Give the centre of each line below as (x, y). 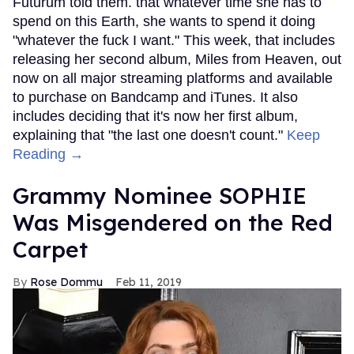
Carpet (50, 250)
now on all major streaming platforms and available (173, 79)
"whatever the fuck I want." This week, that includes (174, 41)
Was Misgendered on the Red (173, 223)
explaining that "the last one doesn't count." (150, 136)
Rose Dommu (66, 282)
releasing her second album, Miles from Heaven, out (177, 60)
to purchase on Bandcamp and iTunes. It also (155, 98)
